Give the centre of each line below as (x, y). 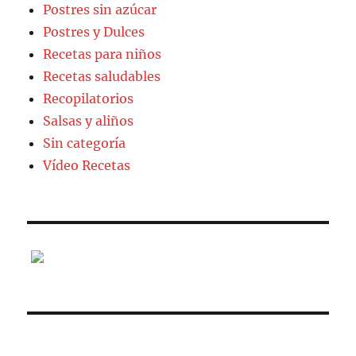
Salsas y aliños (89, 120)
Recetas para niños (103, 54)
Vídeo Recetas (87, 165)
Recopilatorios (89, 98)
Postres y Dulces (94, 31)
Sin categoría (85, 143)
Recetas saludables (102, 76)
